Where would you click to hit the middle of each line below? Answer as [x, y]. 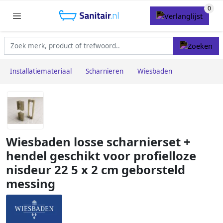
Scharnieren [105, 71]
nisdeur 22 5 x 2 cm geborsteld [96, 170]
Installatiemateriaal [41, 71]
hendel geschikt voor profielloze [101, 156]
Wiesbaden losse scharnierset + [98, 142]
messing [31, 184]
